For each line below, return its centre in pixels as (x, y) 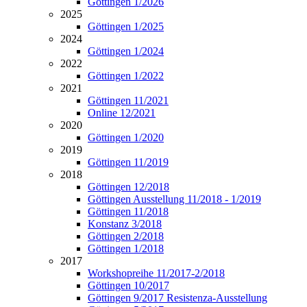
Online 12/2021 (122, 113)
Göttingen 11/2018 (128, 211)
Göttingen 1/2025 (126, 26)
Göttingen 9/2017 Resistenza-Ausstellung (177, 298)
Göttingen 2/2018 (126, 236)
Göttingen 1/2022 (126, 76)
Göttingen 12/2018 (128, 187)
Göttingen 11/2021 (128, 100)
